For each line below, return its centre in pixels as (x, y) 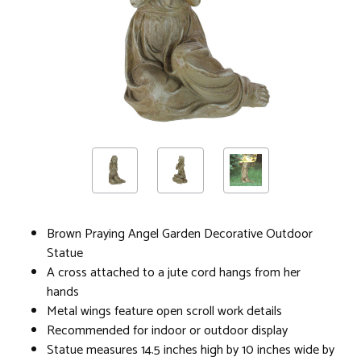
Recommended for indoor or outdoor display (167, 330)
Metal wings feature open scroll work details (164, 311)
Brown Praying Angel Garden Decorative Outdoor (180, 234)
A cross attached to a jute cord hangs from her (174, 272)
